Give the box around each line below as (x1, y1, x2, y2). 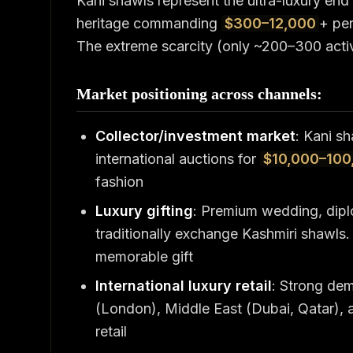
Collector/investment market (95, 128, 295, 144)
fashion (95, 173, 143, 190)
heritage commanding (76, 15, 221, 32)
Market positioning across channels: (76, 85, 322, 102)
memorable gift (95, 248, 193, 265)
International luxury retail (95, 277, 272, 294)
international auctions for (95, 150, 260, 167)
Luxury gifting (95, 203, 193, 219)
